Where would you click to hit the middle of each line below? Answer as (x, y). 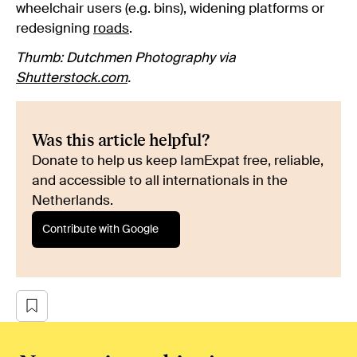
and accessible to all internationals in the (160, 181)
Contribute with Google (100, 229)
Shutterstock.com (72, 78)
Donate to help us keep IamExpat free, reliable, (178, 161)
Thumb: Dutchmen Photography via (126, 58)
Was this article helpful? (120, 140)
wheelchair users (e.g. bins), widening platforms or (170, 9)
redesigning (55, 29)
